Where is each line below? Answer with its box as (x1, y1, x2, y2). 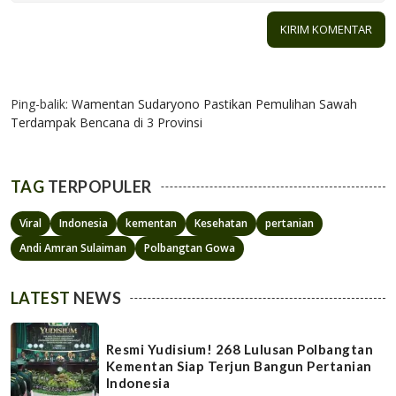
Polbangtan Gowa (144, 240, 235, 255)
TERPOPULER (44, 176, 152, 196)
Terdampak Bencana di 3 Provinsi (11, 113, 202, 131)
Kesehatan (194, 215, 247, 231)
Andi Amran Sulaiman (19, 240, 126, 255)
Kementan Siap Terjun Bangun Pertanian (106, 358, 372, 375)
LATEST (11, 287, 71, 308)
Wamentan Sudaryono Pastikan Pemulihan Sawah (72, 95, 357, 112)
